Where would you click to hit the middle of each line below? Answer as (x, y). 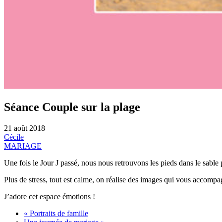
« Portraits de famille (56, 213)
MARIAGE (23, 146)
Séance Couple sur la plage (72, 107)
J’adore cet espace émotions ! (50, 196)
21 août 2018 (25, 128)
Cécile (14, 137)
